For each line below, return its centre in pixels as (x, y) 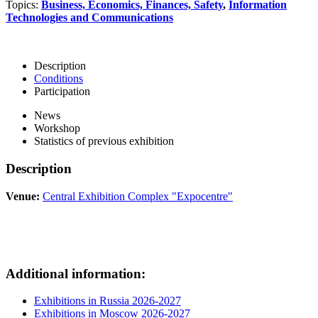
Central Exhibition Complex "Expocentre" (138, 196)
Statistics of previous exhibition (104, 141)
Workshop (57, 128)
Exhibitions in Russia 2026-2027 (108, 301)
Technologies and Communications (89, 18)
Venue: (23, 196)
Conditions (59, 79)
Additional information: (76, 273)
